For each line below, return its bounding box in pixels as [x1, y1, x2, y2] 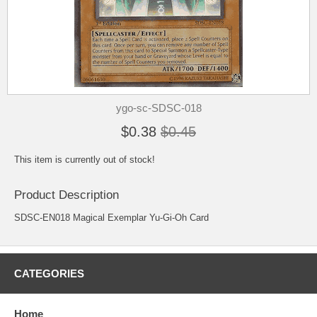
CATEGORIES [14, 267, 84, 280]
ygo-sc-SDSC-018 [115, 102, 202, 114]
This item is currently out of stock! [14, 154, 155, 165]
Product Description [14, 188, 119, 202]
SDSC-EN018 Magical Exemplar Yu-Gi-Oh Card [14, 212, 209, 224]
